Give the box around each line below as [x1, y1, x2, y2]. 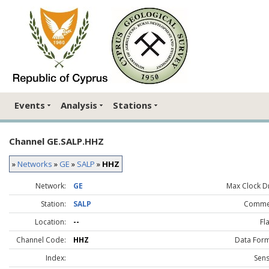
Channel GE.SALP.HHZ [9, 134, 104, 147]
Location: [35, 216, 66, 227]
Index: [46, 252, 66, 263]
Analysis [61, 99, 97, 112]
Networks [17, 158, 52, 169]
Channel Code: [16, 234, 66, 245]
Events [14, 99, 45, 112]
